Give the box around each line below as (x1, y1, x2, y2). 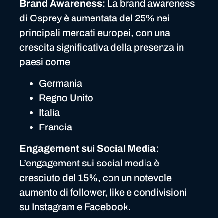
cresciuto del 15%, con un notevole (19, 172, 172, 183)
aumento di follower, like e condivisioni (19, 187, 187, 198)
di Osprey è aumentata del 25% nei (19, 12, 170, 23)
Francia (39, 122, 72, 133)
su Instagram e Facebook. (19, 201, 131, 213)
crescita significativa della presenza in (19, 41, 184, 53)
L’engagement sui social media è (19, 158, 159, 169)
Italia (39, 107, 60, 118)
